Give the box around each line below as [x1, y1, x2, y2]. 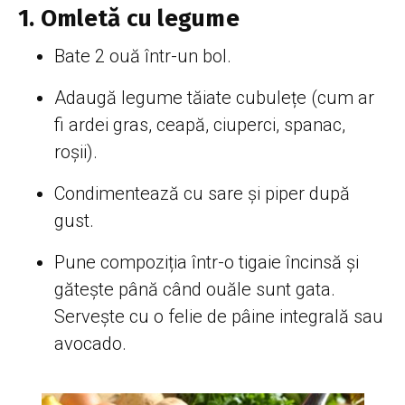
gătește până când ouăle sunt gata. [54, 278, 335, 300]
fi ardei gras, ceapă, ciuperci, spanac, [54, 113, 345, 136]
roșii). [54, 140, 98, 163]
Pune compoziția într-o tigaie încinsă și [54, 250, 359, 273]
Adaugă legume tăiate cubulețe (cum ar [54, 86, 374, 108]
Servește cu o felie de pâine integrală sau [54, 305, 383, 327]
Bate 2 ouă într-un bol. [54, 44, 231, 67]
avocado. [54, 332, 127, 354]
